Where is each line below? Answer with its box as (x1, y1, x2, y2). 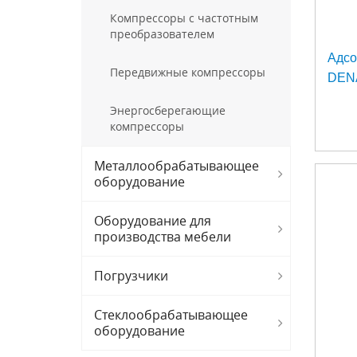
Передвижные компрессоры (110, 65, 265, 80)
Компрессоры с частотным (110, 10, 258, 25)
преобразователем (110, 26, 214, 41)
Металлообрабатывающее (94, 157, 259, 175)
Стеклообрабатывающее (94, 306, 248, 324)
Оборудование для (94, 212, 211, 229)
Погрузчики (94, 267, 168, 284)
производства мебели (94, 228, 231, 245)
